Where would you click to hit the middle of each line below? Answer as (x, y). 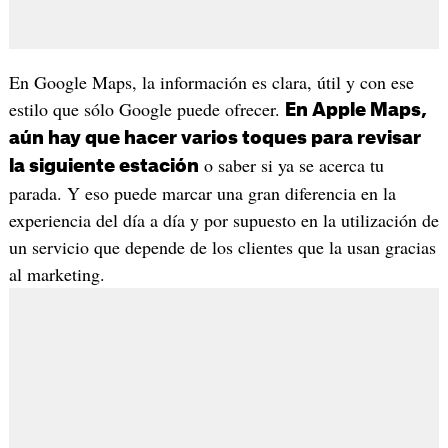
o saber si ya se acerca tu (291, 164)
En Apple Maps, (355, 109)
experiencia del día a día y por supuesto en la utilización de (223, 219)
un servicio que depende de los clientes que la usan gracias (222, 246)
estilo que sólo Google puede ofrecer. (146, 108)
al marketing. (56, 273)
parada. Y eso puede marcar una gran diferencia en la (202, 192)
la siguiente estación (103, 165)
